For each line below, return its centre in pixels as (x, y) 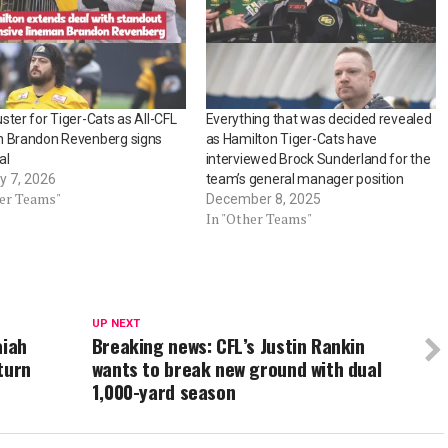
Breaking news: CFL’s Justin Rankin (228, 345)
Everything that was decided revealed (318, 118)
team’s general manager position (304, 178)
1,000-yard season (163, 391)
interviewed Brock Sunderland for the (318, 158)
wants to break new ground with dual (236, 368)
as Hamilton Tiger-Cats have (291, 138)
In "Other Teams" (258, 218)
